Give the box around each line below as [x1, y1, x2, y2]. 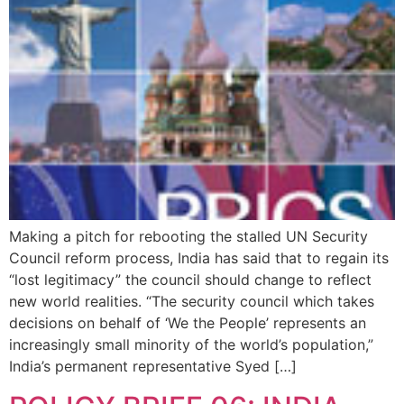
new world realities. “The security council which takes [9, 292, 374, 311]
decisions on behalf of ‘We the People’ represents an [9, 314, 366, 333]
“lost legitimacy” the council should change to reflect [9, 271, 372, 289]
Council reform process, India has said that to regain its [9, 249, 389, 268]
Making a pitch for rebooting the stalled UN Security [9, 227, 368, 246]
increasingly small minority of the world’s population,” [9, 335, 373, 354]
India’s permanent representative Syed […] [9, 357, 297, 376]
